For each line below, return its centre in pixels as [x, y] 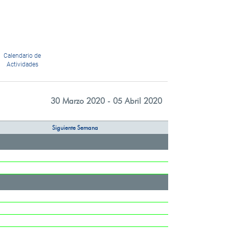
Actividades [22, 64]
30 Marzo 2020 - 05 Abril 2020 [106, 101]
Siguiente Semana [75, 128]
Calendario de [22, 56]
